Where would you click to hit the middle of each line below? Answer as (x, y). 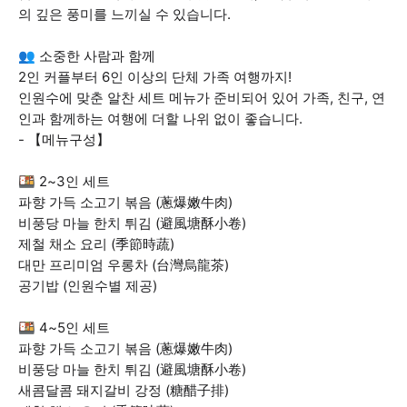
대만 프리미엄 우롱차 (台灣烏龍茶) (124, 265)
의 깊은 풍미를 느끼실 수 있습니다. (124, 14)
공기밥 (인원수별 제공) (88, 286)
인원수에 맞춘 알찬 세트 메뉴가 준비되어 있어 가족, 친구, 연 (202, 98)
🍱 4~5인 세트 (64, 328)
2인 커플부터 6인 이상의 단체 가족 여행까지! (155, 77)
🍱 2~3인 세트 (64, 181)
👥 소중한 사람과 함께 (87, 56)
